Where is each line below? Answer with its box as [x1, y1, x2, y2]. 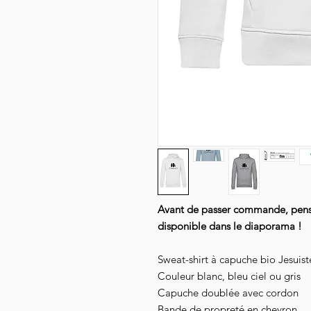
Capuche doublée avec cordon [158, 286, 299, 300]
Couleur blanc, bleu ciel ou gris [158, 269, 301, 283]
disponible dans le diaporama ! [158, 219, 302, 233]
